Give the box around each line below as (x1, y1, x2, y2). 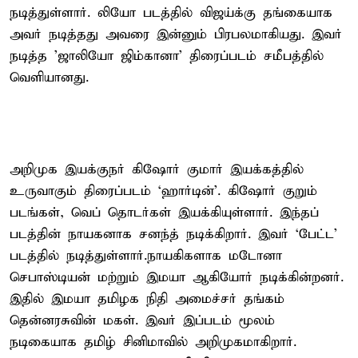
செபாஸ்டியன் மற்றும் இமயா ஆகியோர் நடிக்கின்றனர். (10, 268, 344, 286)
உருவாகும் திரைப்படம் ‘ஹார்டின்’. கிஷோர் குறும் (10, 182, 317, 200)
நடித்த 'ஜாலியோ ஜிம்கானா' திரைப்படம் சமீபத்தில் (10, 47, 324, 65)
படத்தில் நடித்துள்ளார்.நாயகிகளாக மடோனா (10, 247, 282, 265)
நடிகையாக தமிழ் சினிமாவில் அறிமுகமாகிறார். (10, 333, 296, 351)
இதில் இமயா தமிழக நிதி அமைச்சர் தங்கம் (10, 290, 284, 308)
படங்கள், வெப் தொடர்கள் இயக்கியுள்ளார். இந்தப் (10, 204, 319, 221)
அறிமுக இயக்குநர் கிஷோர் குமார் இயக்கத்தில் (10, 161, 304, 178)
